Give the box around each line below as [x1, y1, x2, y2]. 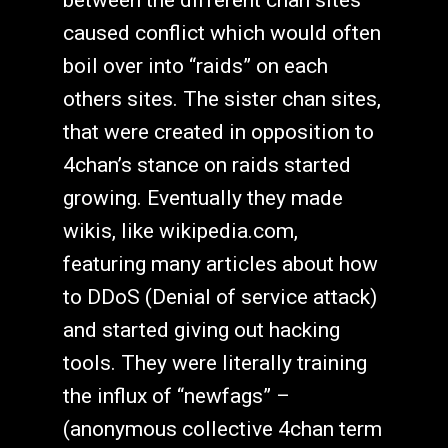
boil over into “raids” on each [62, 53, 328, 78]
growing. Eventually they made [62, 185, 343, 210]
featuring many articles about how [62, 251, 378, 276]
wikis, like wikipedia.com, [62, 218, 298, 243]
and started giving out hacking [62, 317, 340, 342]
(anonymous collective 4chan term [62, 416, 382, 441]
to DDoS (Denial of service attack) [62, 284, 377, 309]
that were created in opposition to [62, 119, 374, 144]
